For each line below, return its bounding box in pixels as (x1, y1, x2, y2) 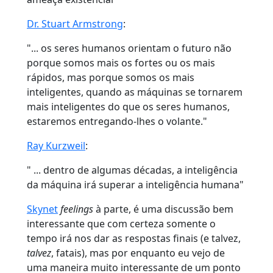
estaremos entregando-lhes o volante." (27, 114, 207, 128)
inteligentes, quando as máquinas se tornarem (27, 85, 243, 99)
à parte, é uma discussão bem (93, 202, 233, 216)
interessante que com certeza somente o (27, 216, 216, 230)
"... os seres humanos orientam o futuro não (27, 41, 232, 55)
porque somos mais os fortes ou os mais (27, 55, 215, 69)
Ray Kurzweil (27, 138, 85, 152)
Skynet (27, 202, 58, 216)
